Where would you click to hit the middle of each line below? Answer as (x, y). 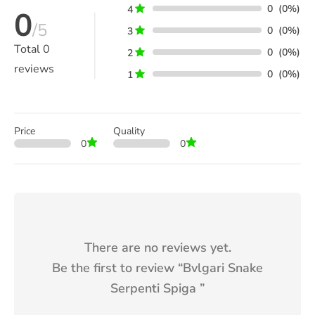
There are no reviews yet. (157, 247)
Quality (129, 131)
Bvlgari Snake (223, 268)
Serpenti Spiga (153, 288)
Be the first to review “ (117, 268)
